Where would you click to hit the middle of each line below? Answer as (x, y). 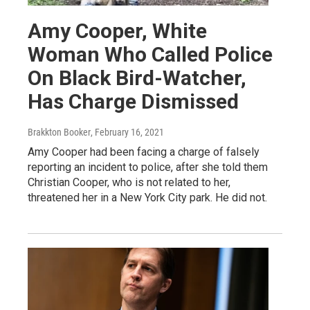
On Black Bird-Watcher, (137, 78)
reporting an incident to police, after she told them (148, 167)
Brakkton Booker (59, 132)
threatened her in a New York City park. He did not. (147, 198)
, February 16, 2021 (127, 132)
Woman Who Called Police (150, 54)
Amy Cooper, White (117, 31)
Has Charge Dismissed (133, 101)
